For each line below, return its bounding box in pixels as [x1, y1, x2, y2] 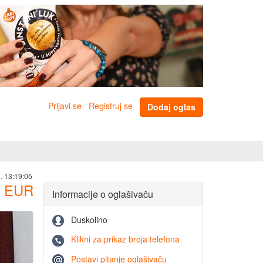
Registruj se [89, 100, 133, 112]
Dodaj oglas [147, 101, 195, 113]
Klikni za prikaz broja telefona [71, 233, 180, 245]
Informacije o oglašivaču [52, 187, 153, 201]
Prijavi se [48, 100, 82, 112]
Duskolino [71, 214, 107, 225]
